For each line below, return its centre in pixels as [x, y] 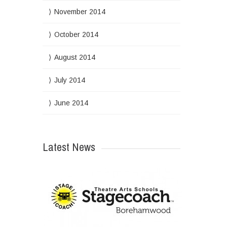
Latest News [69, 147]
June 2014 [71, 103]
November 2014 [80, 12]
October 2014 [76, 34]
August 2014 [74, 57]
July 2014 [69, 80]
